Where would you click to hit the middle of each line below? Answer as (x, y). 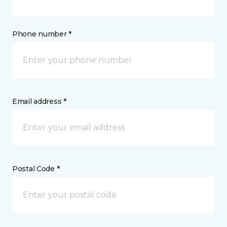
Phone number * (42, 34)
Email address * (39, 102)
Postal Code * (36, 169)
